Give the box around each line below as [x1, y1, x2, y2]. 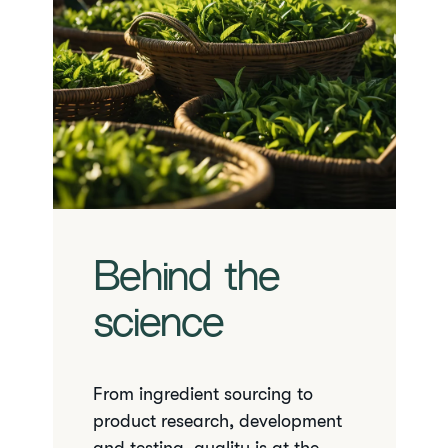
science [92, 306, 224, 346]
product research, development [92, 411, 342, 431]
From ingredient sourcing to [92, 384, 313, 404]
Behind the [92, 260, 280, 300]
